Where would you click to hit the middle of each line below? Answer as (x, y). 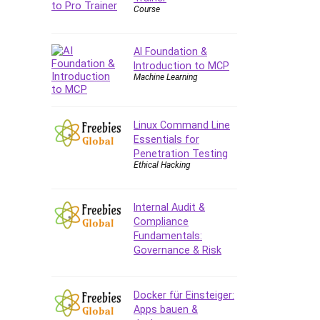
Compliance (161, 221)
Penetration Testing (181, 153)
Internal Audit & (169, 207)
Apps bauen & (166, 309)
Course (147, 9)
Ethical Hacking (162, 165)
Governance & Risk (177, 250)
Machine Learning (166, 77)
